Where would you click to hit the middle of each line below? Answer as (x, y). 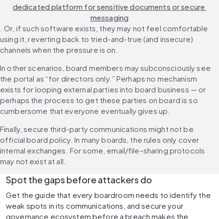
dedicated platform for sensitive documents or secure (109, 7)
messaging (109, 18)
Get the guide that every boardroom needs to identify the (108, 195)
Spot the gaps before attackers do (79, 180)
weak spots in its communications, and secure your (95, 206)
